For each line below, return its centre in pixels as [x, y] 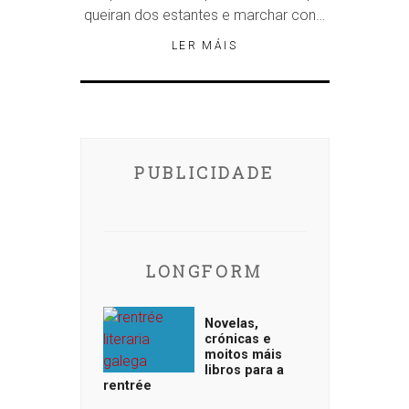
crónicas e [237, 340]
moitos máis [243, 355]
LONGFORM [204, 272]
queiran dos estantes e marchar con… [204, 16]
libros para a [244, 371]
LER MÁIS [204, 46]
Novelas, [231, 324]
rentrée [127, 386]
